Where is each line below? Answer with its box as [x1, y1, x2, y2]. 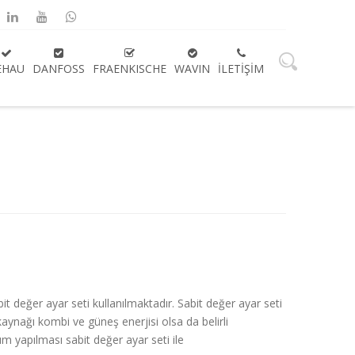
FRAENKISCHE [93, 61, 166, 76]
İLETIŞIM [218, 61, 264, 76]
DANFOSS [32, 61, 85, 76]
